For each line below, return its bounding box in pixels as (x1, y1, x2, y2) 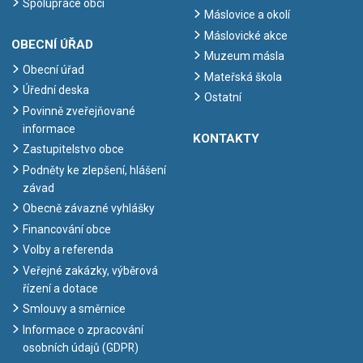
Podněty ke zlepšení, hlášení (23, 163, 166, 177)
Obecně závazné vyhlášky (23, 202, 155, 216)
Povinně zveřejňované (23, 104, 135, 117)
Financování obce (23, 222, 111, 236)
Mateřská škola (204, 70, 282, 83)
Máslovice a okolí (204, 8, 290, 22)
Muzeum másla (204, 49, 284, 63)
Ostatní (204, 91, 241, 105)
